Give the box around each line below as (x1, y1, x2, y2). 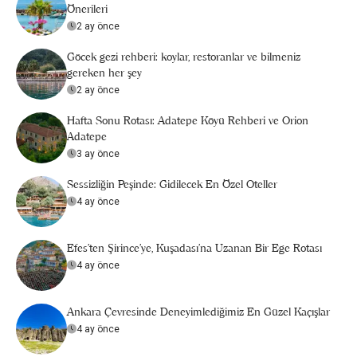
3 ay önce (76, 148, 120, 159)
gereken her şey (67, 65, 142, 80)
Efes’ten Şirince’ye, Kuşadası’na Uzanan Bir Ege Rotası (67, 241, 322, 255)
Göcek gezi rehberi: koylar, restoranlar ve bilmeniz (67, 49, 300, 64)
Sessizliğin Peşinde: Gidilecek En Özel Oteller (67, 177, 277, 191)
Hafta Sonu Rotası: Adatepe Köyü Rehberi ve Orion (67, 113, 308, 127)
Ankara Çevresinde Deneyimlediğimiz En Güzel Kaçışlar (67, 304, 330, 319)
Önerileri (67, 2, 108, 16)
